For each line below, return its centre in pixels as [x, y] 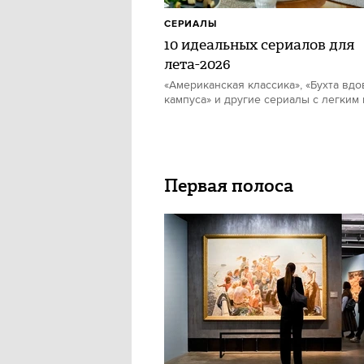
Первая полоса [229, 186]
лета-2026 [197, 64]
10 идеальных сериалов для [259, 45]
